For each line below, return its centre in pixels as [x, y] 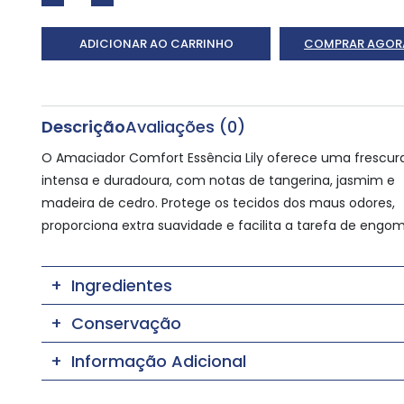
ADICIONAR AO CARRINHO [156, 44]
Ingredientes [121, 286]
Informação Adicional [158, 362]
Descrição [83, 127]
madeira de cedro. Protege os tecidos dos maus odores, [218, 203]
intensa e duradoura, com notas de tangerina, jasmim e [218, 181]
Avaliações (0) [185, 127]
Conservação [126, 324]
